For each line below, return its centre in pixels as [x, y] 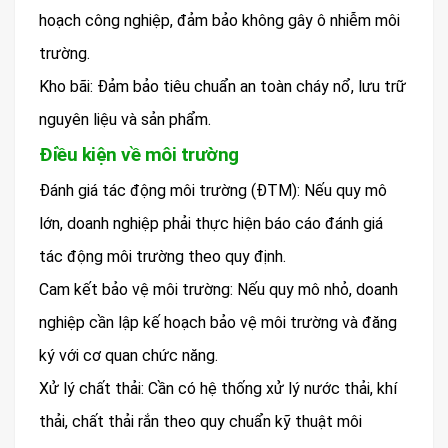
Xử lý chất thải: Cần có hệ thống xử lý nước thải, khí [218, 389]
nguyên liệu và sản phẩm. [125, 120]
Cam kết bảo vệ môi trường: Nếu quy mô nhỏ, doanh [218, 290]
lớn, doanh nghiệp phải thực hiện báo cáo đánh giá [211, 224]
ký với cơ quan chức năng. [128, 356]
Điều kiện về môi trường [139, 155]
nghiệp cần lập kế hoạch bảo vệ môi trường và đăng [218, 323]
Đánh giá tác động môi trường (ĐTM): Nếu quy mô [213, 191]
